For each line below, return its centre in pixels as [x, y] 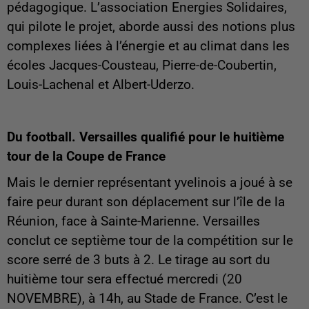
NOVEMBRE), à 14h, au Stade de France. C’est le [147, 298]
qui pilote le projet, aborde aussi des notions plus [151, 27]
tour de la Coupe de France [86, 156]
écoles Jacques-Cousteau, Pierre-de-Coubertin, [142, 65]
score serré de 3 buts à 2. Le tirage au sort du [138, 260]
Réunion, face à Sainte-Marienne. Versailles [133, 221]
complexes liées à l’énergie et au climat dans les [148, 46]
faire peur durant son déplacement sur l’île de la [146, 202]
